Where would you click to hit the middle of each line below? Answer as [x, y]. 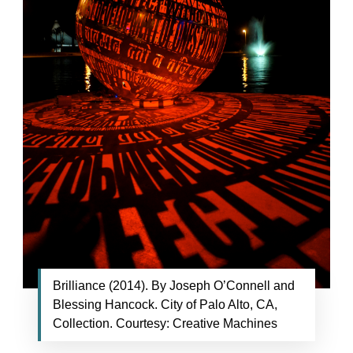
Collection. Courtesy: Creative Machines [165, 323]
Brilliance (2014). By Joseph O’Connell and [174, 285]
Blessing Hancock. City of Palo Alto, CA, [165, 304]
